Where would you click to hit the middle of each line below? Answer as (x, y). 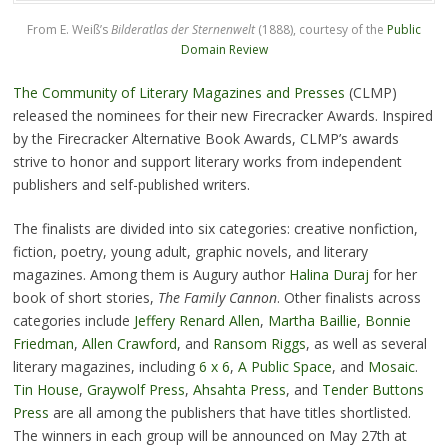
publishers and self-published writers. (131, 184)
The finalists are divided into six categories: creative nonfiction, (215, 228)
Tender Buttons (372, 389)
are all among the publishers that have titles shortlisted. (229, 412)
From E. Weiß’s (69, 29)
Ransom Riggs (259, 343)
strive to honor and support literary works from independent (207, 161)
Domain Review (224, 49)
